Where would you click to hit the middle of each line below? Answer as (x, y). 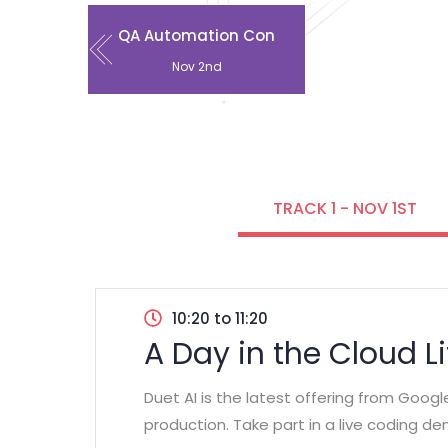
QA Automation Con (196, 35)
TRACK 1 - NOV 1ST (345, 208)
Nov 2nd (196, 66)
